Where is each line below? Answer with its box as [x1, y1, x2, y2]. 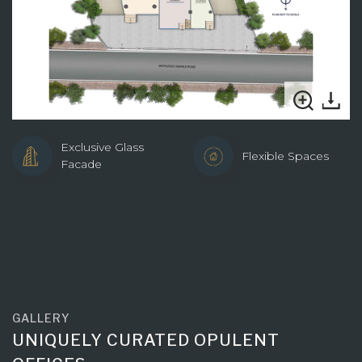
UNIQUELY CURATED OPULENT [12, 330, 280, 351]
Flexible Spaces [242, 148, 329, 163]
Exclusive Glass [61, 140, 144, 155]
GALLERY [12, 311, 70, 326]
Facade [61, 157, 102, 172]
